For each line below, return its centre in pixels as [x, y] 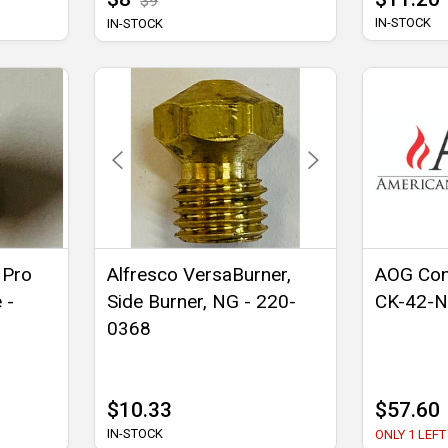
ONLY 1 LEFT [410, 435]
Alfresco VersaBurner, [199, 275]
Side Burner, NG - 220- [202, 302]
